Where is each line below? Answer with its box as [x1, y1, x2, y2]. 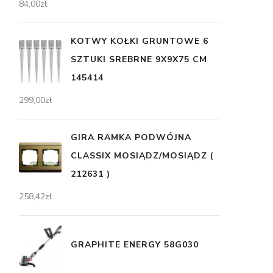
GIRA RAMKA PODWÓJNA [71, 132, 191, 143]
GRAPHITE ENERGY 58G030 [71, 238, 199, 250]
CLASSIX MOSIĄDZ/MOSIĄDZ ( [71, 150, 214, 161]
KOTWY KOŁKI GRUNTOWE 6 [71, 35, 208, 47]
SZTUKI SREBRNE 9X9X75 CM [71, 54, 207, 65]
